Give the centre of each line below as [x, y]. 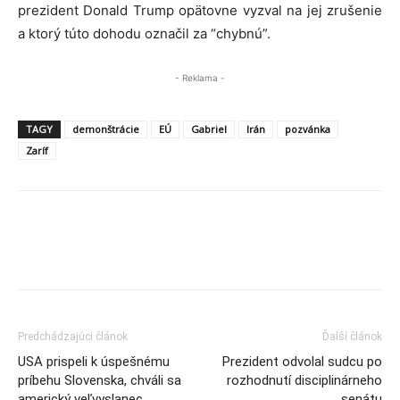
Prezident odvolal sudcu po [302, 362]
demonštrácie [106, 129]
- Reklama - [200, 78]
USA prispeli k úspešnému [94, 362]
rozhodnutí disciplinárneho [304, 380]
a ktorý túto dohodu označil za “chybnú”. [144, 33]
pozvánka [308, 129]
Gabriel [209, 129]
